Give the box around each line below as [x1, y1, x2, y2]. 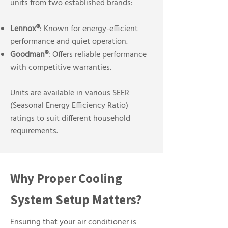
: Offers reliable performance [48, 48, 147, 62]
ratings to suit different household [10, 112, 130, 125]
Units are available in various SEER [10, 87, 129, 100]
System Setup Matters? [10, 191, 142, 208]
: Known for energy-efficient [40, 22, 138, 36]
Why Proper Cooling [10, 170, 122, 186]
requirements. [10, 125, 58, 138]
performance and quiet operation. [10, 35, 128, 48]
